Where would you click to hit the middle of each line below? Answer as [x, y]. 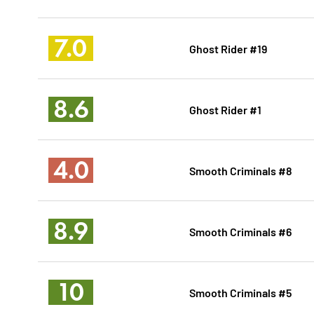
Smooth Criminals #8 [240, 170]
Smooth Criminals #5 [240, 292]
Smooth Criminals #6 [240, 231]
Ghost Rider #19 [228, 48]
